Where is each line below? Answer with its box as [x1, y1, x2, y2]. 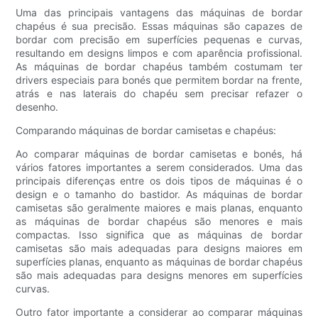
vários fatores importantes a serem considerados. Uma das [16, 161, 302, 174]
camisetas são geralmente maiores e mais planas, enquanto [16, 202, 302, 214]
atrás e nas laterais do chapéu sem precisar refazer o [16, 87, 302, 100]
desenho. [16, 101, 59, 114]
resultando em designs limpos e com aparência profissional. [16, 47, 302, 60]
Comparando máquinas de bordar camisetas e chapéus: [16, 124, 277, 137]
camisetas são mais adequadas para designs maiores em [16, 242, 302, 255]
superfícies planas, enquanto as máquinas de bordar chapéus [16, 256, 302, 268]
